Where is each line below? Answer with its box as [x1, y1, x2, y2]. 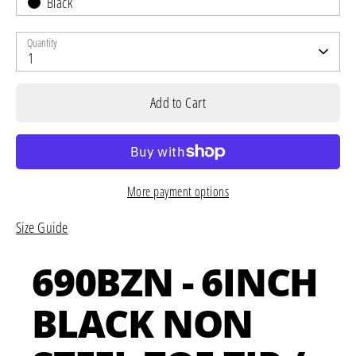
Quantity [27, 35, 57, 50]
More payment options [127, 182, 229, 200]
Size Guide [16, 217, 68, 237]
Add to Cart [150, 92, 206, 112]
